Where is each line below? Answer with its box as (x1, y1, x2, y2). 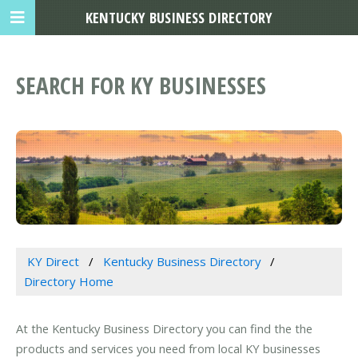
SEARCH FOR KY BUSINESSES (16, 70, 266, 101)
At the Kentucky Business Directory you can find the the (16, 320, 312, 337)
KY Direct (26, 253, 79, 270)
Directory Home (24, 273, 113, 290)
